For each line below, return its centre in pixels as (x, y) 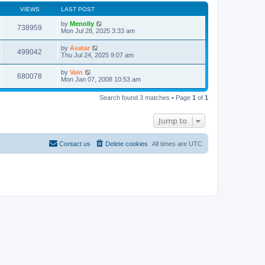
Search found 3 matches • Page (146, 97)
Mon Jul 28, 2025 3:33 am (98, 30)
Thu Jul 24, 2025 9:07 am (97, 55)
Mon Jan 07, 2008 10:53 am (101, 79)
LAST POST (78, 9)
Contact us (75, 143)
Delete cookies (127, 143)
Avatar (80, 48)
